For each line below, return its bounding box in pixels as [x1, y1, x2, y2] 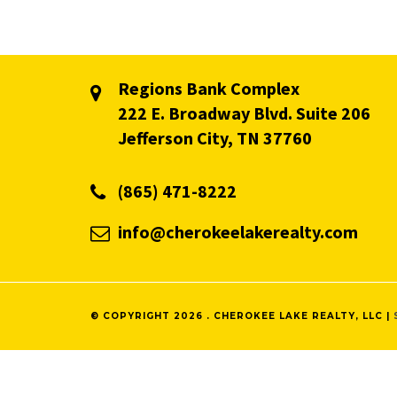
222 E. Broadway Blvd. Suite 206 [117, 102, 370, 124]
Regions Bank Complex [117, 77, 300, 99]
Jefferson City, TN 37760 [117, 127, 312, 149]
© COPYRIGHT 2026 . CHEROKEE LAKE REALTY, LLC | [90, 310, 393, 322]
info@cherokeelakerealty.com [117, 221, 358, 243]
